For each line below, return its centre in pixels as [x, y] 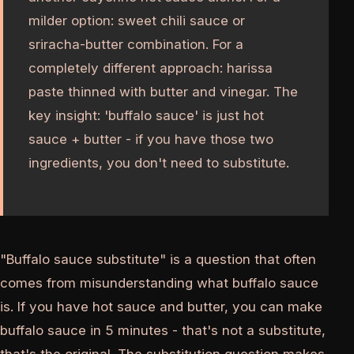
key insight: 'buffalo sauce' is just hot [146, 116]
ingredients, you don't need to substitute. [159, 163]
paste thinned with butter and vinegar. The [163, 92]
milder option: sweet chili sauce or [137, 21]
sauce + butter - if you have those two [151, 139]
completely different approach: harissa [151, 68]
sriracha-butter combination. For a [136, 45]
